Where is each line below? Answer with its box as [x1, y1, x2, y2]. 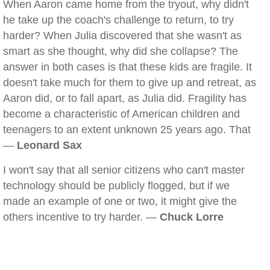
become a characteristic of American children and [3, 108, 240, 120]
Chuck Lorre [160, 211, 224, 223]
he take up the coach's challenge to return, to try [3, 14, 234, 26]
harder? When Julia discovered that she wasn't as [3, 30, 242, 42]
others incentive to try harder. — [3, 211, 160, 223]
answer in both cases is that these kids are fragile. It [3, 61, 252, 73]
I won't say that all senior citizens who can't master [3, 164, 245, 176]
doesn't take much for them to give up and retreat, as [3, 77, 256, 89]
